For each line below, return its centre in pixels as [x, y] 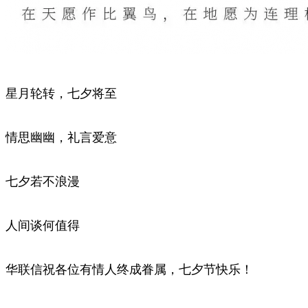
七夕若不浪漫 [43, 181]
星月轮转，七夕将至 [61, 93]
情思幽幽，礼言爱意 [61, 137]
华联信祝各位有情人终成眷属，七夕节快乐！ [129, 269]
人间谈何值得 [43, 225]
